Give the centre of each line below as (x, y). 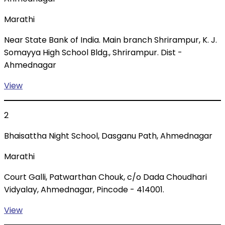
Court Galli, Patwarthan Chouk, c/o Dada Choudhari (105, 177)
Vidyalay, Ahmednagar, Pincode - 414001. (84, 190)
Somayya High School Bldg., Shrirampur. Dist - (93, 53)
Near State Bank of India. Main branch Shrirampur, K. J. (110, 40)
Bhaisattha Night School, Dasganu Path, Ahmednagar (108, 136)
